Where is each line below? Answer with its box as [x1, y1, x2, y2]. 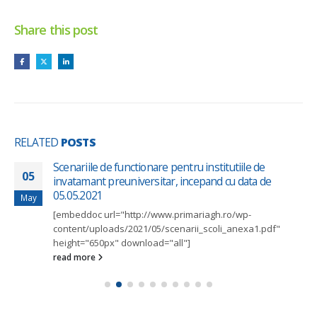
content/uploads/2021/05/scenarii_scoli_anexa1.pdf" [53, 221, 280, 235]
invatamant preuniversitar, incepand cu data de [53, 173, 272, 189]
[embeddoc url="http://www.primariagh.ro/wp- [53, 207, 251, 221]
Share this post [14, 21, 98, 38]
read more [53, 250, 98, 263]
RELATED [14, 134, 61, 150]
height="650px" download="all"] [53, 236, 190, 249]
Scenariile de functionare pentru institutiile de [53, 158, 265, 175]
